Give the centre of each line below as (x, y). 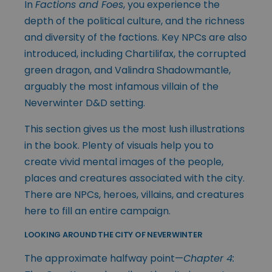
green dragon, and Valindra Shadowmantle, (127, 70)
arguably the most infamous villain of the (121, 86)
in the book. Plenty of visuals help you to (119, 145)
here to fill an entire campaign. (97, 211)
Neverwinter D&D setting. (85, 103)
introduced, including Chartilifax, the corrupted (135, 53)
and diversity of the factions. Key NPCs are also (136, 37)
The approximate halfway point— (104, 258)
